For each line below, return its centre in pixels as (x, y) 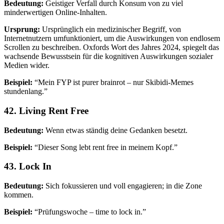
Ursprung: (22, 29)
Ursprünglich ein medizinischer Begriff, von (110, 29)
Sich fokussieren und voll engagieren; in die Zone (123, 186)
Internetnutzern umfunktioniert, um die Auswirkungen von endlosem (112, 38)
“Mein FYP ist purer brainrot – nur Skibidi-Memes (113, 82)
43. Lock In (28, 166)
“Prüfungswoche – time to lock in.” (89, 212)
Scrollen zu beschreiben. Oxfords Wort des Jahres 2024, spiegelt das (111, 47)
